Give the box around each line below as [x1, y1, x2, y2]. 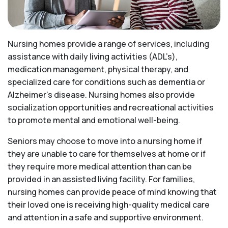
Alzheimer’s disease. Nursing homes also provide [8, 89, 195, 101]
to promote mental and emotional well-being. [8, 115, 180, 126]
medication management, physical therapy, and [8, 64, 188, 75]
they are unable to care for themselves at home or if [8, 148, 206, 160]
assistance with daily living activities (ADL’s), [8, 51, 178, 63]
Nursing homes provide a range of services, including [8, 38, 209, 50]
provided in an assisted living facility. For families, [8, 174, 195, 185]
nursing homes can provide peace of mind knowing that [8, 186, 217, 198]
